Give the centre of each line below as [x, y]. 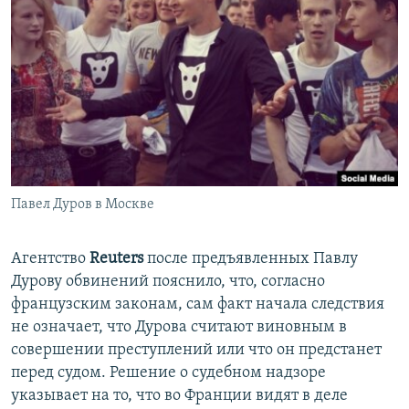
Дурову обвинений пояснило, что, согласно [168, 282]
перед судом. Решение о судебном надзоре [168, 373]
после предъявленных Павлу [251, 259]
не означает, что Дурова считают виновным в [179, 328]
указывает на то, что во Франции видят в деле [179, 396]
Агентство [50, 259]
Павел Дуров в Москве [83, 205]
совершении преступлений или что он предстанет [196, 351]
